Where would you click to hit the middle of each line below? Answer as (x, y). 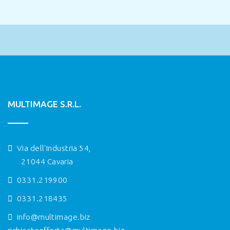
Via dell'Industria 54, (53, 148)
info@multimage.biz (53, 217)
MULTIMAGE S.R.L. (44, 104)
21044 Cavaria (47, 161)
